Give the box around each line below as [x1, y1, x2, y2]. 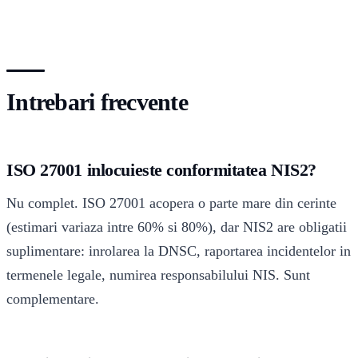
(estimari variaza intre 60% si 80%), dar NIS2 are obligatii [6, 219, 347, 236]
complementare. [6, 291, 99, 308]
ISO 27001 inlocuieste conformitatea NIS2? [6, 159, 316, 180]
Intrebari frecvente [6, 89, 188, 116]
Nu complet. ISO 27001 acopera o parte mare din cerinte [6, 195, 336, 212]
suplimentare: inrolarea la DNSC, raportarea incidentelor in [6, 243, 351, 260]
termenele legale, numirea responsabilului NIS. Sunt [6, 267, 310, 284]
